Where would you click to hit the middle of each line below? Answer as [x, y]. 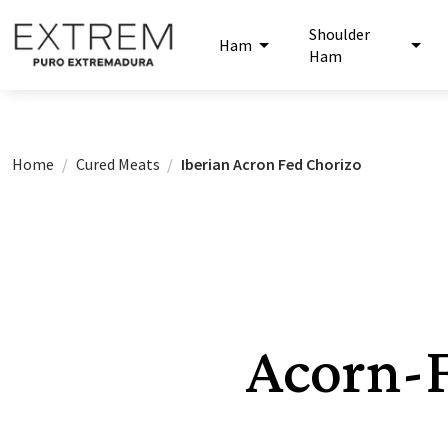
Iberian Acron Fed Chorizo [272, 164]
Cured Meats [117, 164]
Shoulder [339, 34]
